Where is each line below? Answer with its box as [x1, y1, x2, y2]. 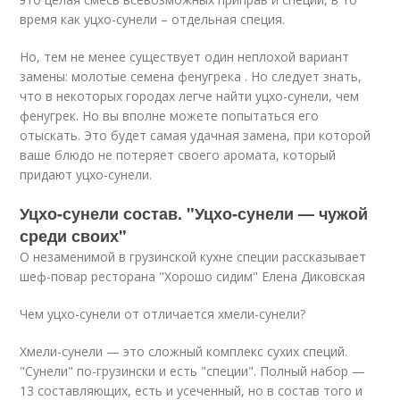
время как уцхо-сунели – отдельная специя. [20, 11, 286, 28]
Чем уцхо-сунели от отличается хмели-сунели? [20, 305, 306, 322]
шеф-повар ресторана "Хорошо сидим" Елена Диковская [20, 268, 366, 285]
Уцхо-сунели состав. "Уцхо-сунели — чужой [20, 202, 369, 225]
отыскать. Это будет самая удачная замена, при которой [20, 127, 371, 144]
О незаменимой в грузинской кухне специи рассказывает [20, 248, 367, 265]
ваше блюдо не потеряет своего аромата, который [20, 146, 337, 163]
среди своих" [20, 224, 128, 247]
